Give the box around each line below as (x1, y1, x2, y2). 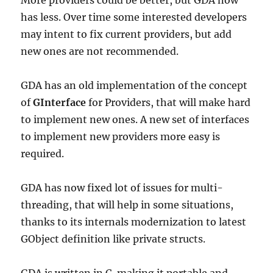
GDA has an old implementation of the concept (21, 79, 248, 91)
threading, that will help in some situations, (21, 199, 234, 211)
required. (21, 147, 65, 160)
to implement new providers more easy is (21, 130, 221, 143)
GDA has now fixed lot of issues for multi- (21, 182, 224, 194)
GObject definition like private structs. (21, 233, 206, 245)
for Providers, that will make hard (86, 96, 251, 108)
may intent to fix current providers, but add (21, 28, 232, 40)
